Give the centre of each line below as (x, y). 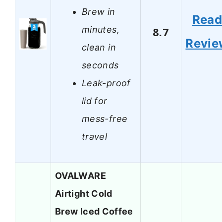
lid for (95, 101)
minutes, (101, 29)
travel (95, 136)
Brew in (99, 11)
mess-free (105, 118)
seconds (100, 65)
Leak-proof (106, 83)
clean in (99, 47)
